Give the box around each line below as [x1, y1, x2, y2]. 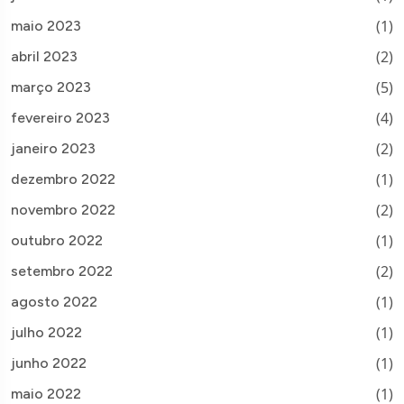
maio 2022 [11, 384, 81, 402]
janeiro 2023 [11, 139, 96, 157]
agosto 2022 [11, 292, 97, 310]
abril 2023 [11, 47, 78, 65]
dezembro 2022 [11, 170, 115, 188]
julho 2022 [11, 323, 82, 341]
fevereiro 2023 [11, 108, 110, 126]
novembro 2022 [11, 200, 115, 218]
